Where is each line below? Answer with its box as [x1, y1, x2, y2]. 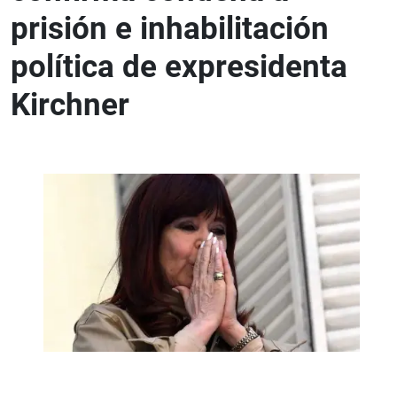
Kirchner [11, 85, 129, 123]
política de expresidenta [11, 47, 347, 85]
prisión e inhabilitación [11, 9, 329, 47]
